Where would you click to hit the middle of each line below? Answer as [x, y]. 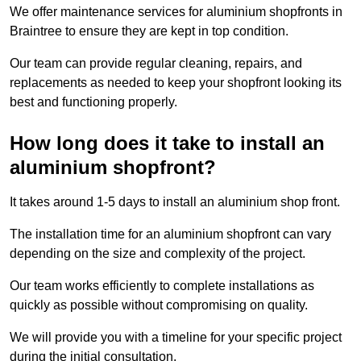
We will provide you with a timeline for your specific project [176, 338]
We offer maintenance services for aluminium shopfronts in [176, 12]
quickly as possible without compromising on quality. [159, 305]
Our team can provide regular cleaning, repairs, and [156, 64]
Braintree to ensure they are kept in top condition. [149, 31]
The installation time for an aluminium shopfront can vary [170, 234]
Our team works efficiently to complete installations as [162, 286]
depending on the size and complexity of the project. [158, 254]
